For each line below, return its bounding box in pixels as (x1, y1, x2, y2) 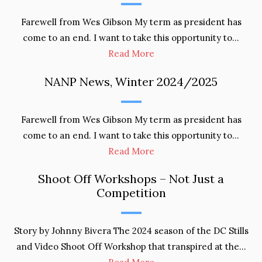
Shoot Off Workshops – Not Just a (38, 171, 224, 186)
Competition (96, 185, 166, 200)
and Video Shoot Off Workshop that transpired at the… (16, 241, 246, 252)
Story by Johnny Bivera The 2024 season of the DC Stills (13, 225, 249, 236)
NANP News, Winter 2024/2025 (44, 74, 218, 89)
